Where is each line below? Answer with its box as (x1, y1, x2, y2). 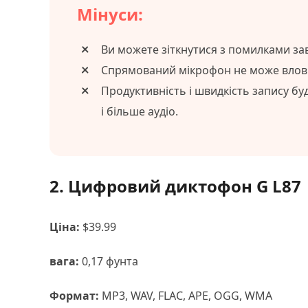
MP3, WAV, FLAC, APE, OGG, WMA (99, 288, 272, 303)
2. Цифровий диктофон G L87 (49, 175, 301, 197)
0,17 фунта (79, 254, 138, 269)
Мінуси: (77, 3, 143, 25)
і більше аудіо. (101, 104, 178, 119)
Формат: (49, 288, 99, 303)
